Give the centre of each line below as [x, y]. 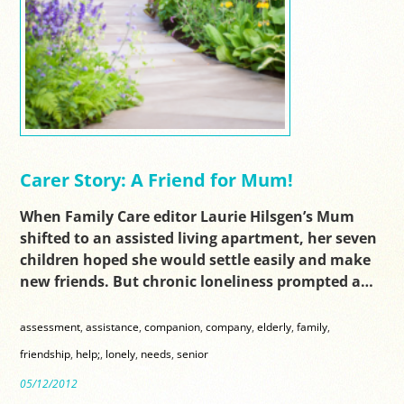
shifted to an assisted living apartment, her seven [199, 239]
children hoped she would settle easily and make [196, 260]
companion [173, 327]
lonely [121, 354]
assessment [50, 327]
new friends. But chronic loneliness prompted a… [197, 282]
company [229, 327]
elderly [275, 327]
